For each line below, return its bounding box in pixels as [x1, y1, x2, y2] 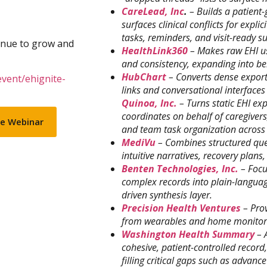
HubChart [122, 70, 169, 84]
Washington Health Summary [122, 228, 254, 241]
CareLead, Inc [122, 5, 184, 18]
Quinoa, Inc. [122, 97, 177, 110]
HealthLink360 [122, 44, 188, 58]
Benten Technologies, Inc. [122, 162, 238, 176]
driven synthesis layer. [122, 188, 215, 202]
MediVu [122, 136, 156, 150]
